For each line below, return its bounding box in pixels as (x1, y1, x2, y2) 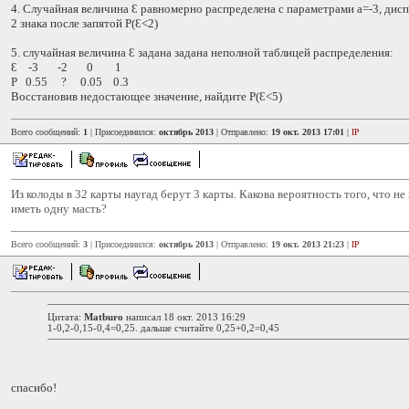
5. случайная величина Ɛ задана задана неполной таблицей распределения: (11, 46, 393, 59)
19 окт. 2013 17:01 (271, 127, 344, 137)
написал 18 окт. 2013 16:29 (123, 310, 246, 322)
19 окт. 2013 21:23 (271, 239, 344, 249)
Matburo (84, 310, 123, 322)
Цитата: (47, 310, 84, 322)
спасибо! (11, 381, 57, 394)
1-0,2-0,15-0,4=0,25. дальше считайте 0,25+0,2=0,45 (47, 321, 279, 333)
